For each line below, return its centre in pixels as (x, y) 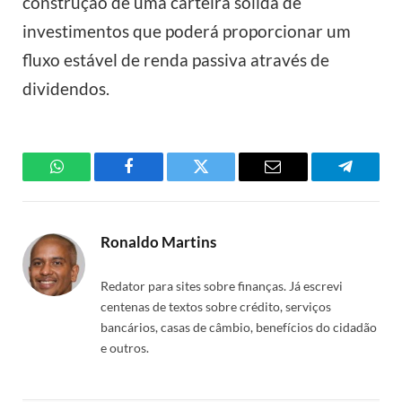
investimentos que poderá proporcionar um (187, 31)
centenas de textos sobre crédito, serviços (216, 306)
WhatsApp (90, 180)
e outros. (125, 347)
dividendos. (66, 88)
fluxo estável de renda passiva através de (176, 59)
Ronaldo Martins (158, 241)
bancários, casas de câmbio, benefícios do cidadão (239, 327)
